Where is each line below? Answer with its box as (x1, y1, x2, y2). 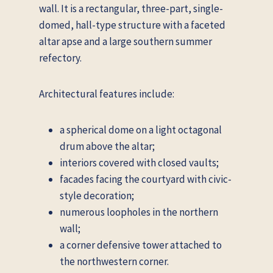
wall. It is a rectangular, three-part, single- (39, 1, 223, 15)
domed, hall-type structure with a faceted (39, 18, 225, 32)
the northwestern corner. (60, 254, 169, 268)
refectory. (39, 51, 82, 65)
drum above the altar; (60, 139, 155, 153)
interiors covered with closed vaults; (60, 155, 219, 169)
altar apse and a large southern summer (39, 34, 212, 48)
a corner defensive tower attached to (60, 238, 222, 252)
